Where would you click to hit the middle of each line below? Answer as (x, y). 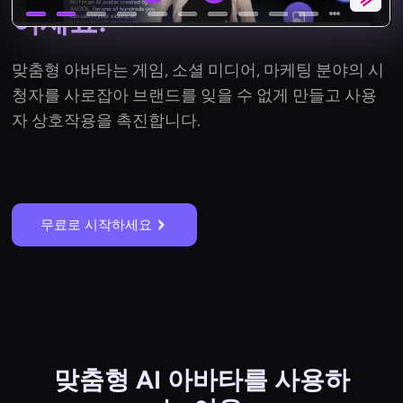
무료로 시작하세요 (97, 225)
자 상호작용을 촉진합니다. (107, 121)
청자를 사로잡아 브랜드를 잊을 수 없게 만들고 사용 (195, 96)
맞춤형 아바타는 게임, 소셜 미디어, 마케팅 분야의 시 (198, 71)
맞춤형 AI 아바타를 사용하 (201, 380)
